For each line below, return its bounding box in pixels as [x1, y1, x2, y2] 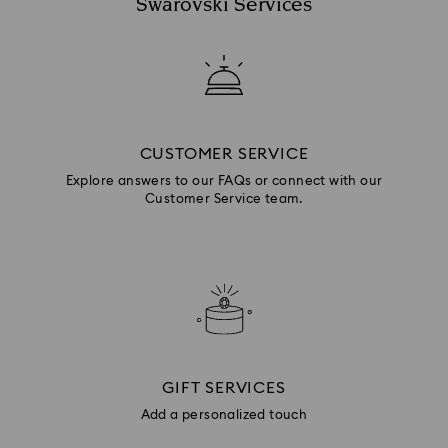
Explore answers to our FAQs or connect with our [65, 175, 383, 188]
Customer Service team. [145, 193, 303, 206]
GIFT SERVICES [162, 380, 286, 396]
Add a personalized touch [140, 409, 308, 422]
